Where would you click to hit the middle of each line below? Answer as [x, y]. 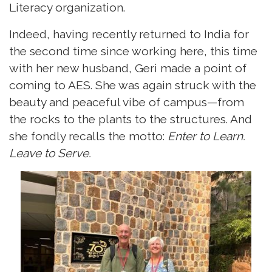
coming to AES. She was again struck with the [133, 85]
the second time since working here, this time [133, 51]
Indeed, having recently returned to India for [129, 34]
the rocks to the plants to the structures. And [131, 119]
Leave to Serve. [52, 153]
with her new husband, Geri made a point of [128, 68]
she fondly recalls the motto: [88, 136]
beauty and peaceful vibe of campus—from [127, 102]
